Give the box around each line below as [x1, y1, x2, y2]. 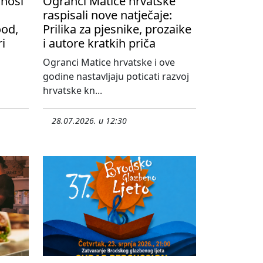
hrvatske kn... [43, 83, 102, 97]
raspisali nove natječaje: [43, 6, 172, 23]
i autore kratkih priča [43, 35, 156, 51]
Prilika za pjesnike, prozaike [43, 21, 191, 37]
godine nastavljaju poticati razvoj [43, 69, 189, 83]
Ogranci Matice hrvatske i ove [43, 55, 175, 69]
